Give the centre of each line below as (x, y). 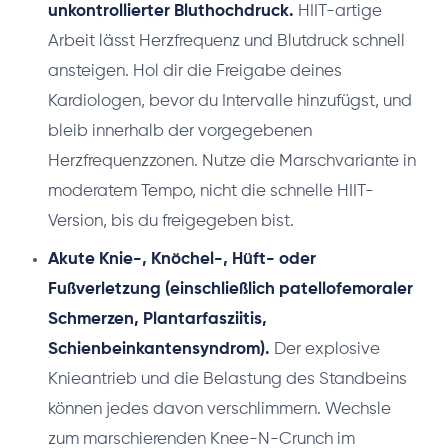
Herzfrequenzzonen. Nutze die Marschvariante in (232, 162)
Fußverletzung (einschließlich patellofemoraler (230, 290)
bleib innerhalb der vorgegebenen (180, 132)
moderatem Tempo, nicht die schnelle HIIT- (211, 192)
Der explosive (325, 350)
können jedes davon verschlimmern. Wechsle (219, 410)
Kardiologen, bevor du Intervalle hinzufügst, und (230, 102)
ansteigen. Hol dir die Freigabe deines (195, 72)
